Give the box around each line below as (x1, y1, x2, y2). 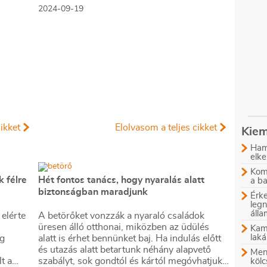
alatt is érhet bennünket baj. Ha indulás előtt (38, 234, 221, 243)
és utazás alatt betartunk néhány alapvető (38, 245, 211, 254)
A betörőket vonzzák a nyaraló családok (38, 211, 204, 221)
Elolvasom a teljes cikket (115, 123, 217, 132)
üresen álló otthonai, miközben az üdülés (38, 222, 209, 232)
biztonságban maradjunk (38, 187, 148, 197)
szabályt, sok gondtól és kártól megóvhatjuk (38, 256, 222, 266)
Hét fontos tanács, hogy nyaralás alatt (38, 175, 204, 185)
